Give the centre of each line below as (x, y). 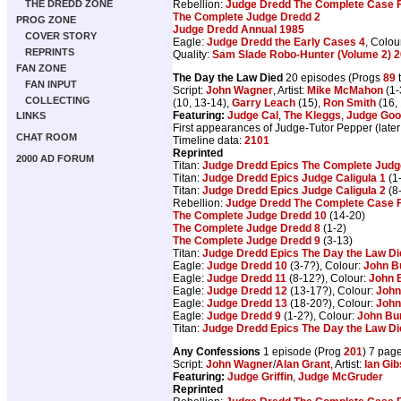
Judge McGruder (341, 376)
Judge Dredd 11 (247, 278)
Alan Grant (303, 364)
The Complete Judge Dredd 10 (250, 215)
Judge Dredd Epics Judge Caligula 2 (294, 190)
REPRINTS (50, 52)
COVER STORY (61, 36)
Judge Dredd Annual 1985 (239, 29)
